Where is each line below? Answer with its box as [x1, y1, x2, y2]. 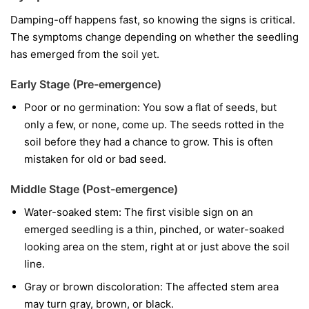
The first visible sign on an [121, 205, 253, 219]
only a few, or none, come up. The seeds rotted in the [24, 117, 284, 131]
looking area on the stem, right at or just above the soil [24, 239, 290, 253]
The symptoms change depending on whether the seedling [10, 30, 299, 43]
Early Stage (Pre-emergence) [10, 77, 161, 91]
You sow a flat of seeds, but [140, 100, 277, 114]
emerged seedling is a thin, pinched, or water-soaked [24, 222, 284, 236]
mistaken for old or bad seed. [24, 152, 166, 166]
